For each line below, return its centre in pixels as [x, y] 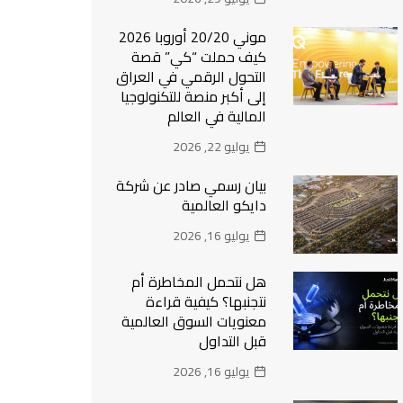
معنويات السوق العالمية [194, 321]
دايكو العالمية [224, 205]
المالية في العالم [217, 116]
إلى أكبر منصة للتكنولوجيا [194, 96]
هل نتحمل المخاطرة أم [199, 281]
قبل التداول [233, 340]
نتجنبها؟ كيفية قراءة [206, 301]
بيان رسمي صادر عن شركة [192, 185]
